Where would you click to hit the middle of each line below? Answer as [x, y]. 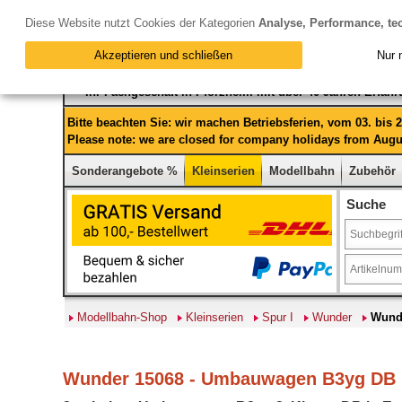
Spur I [278, 317]
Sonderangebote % [125, 171]
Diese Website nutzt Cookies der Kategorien [142, 23]
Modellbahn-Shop [122, 317]
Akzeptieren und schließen [164, 56]
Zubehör [372, 171]
